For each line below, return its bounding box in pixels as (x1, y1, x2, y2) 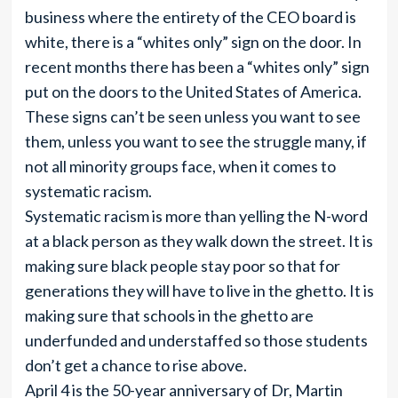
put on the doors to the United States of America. (24, 82, 362, 101)
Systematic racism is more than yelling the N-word (24, 206, 368, 226)
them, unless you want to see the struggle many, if (24, 131, 367, 151)
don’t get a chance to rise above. (24, 355, 247, 375)
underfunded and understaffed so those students (24, 330, 368, 350)
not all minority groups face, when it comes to (24, 156, 336, 176)
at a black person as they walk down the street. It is (24, 231, 373, 251)
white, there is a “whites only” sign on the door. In (24, 32, 362, 52)
